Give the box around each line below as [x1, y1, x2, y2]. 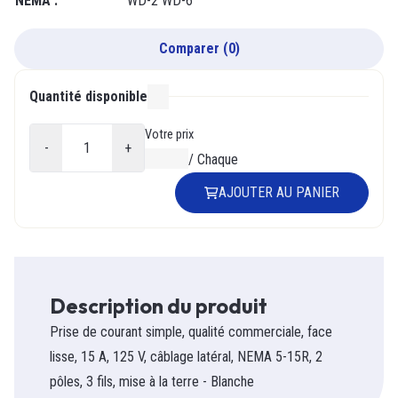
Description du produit [50, 293, 267, 320]
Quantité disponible [29, 88, 147, 106]
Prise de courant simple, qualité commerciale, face [50, 323, 332, 341]
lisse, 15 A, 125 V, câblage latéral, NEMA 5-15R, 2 [50, 348, 322, 366]
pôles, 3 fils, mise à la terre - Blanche [50, 373, 254, 391]
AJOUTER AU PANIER [219, 184, 339, 202]
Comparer [158, 40, 219, 58]
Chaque [197, 151, 238, 169]
